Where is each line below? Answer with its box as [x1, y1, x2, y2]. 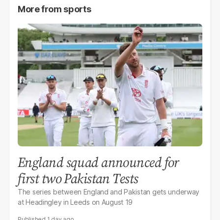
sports [63, 3, 91, 14]
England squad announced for [18, 153, 179, 172]
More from [18, 3, 64, 14]
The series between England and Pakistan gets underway [18, 188, 200, 196]
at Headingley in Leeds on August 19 [18, 198, 133, 207]
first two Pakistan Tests [18, 169, 138, 188]
